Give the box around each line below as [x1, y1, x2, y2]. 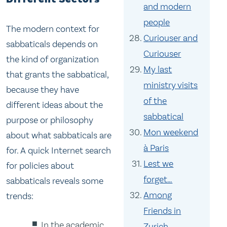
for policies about [6, 160, 74, 171]
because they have [6, 84, 79, 95]
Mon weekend [143, 127, 199, 138]
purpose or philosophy [6, 114, 93, 126]
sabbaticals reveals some [6, 175, 103, 186]
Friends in [143, 205, 181, 216]
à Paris [143, 142, 169, 154]
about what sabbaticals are [6, 129, 111, 141]
